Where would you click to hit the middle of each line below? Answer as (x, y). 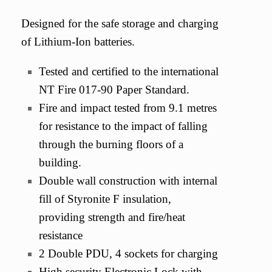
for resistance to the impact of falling (123, 126)
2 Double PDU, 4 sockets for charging (128, 253)
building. (60, 162)
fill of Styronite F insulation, (105, 199)
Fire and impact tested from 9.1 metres (127, 107)
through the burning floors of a (111, 144)
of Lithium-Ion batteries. (78, 41)
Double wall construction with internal (128, 180)
